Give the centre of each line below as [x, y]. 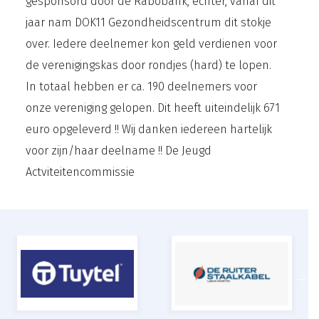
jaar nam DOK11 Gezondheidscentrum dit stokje [149, 22]
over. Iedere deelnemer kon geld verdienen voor [152, 43]
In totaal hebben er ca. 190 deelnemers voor [142, 86]
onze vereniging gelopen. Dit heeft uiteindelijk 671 [153, 108]
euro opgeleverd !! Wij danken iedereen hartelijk [149, 129]
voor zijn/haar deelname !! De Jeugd [119, 150]
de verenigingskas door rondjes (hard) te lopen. [149, 65]
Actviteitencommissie [80, 172]
